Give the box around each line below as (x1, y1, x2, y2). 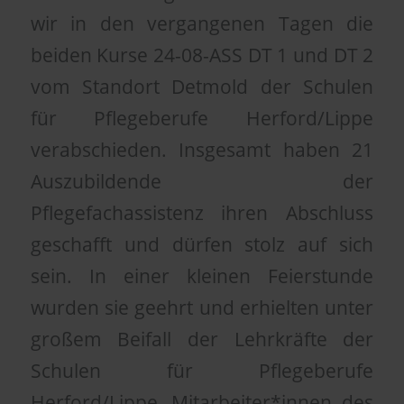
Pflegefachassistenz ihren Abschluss (30, 199, 374, 225)
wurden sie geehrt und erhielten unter (30, 294, 374, 320)
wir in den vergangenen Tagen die (30, 10, 374, 36)
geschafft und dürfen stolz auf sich (30, 231, 374, 257)
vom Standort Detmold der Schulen (30, 73, 374, 99)
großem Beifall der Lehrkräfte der (30, 326, 374, 352)
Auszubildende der (30, 168, 374, 194)
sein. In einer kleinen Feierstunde (30, 262, 374, 289)
